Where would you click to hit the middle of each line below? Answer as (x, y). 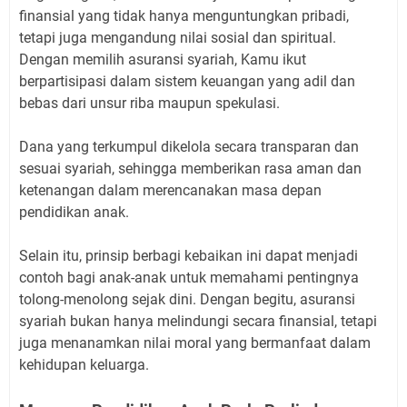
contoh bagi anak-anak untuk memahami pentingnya (189, 277)
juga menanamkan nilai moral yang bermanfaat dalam (195, 342)
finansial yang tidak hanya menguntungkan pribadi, (184, 15)
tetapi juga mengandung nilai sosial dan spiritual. (178, 37)
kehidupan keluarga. (86, 364)
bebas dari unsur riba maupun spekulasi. (149, 103)
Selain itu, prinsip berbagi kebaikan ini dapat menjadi (189, 255)
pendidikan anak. (76, 212)
